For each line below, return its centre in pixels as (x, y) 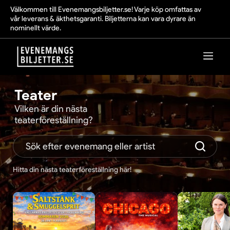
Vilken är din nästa (51, 109)
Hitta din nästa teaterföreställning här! (72, 170)
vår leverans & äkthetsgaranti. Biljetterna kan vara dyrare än (103, 19)
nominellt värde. (36, 28)
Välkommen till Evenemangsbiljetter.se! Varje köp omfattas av (106, 9)
